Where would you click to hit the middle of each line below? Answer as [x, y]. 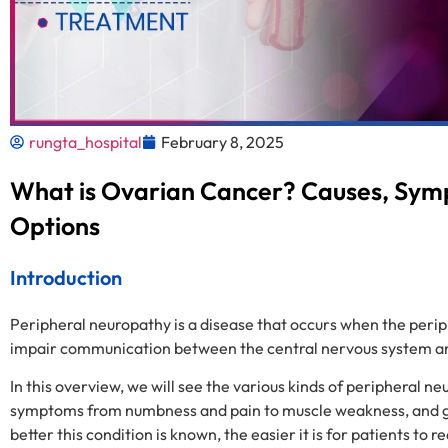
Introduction [66, 277]
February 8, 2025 [222, 142]
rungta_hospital [85, 142]
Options [55, 226]
